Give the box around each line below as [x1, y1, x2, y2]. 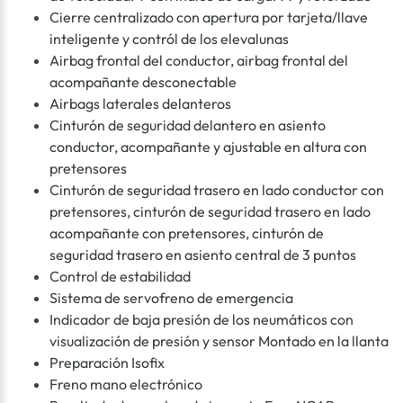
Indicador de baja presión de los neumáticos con [49, 310, 354, 329]
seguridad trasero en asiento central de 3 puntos [49, 246, 356, 264]
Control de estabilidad [49, 267, 191, 286]
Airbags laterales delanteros [49, 94, 231, 113]
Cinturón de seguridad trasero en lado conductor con [49, 181, 384, 200]
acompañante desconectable [49, 73, 237, 92]
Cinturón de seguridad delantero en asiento [49, 116, 326, 135]
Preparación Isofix [49, 354, 165, 372]
